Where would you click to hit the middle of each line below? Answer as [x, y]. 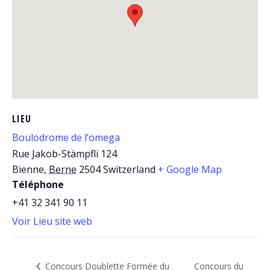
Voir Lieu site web [52, 221]
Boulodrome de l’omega [66, 138]
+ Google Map [190, 170]
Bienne [28, 170]
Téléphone [38, 185]
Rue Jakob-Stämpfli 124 [64, 154]
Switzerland [129, 170]
